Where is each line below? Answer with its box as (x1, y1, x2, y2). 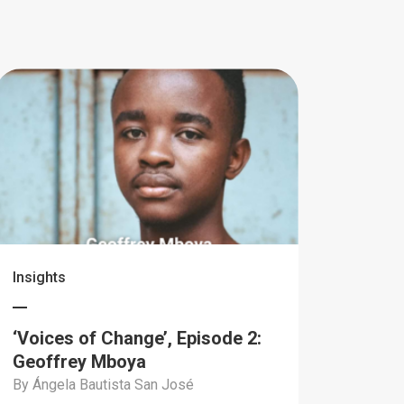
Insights (13, 269, 67, 286)
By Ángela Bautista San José (13, 376, 195, 393)
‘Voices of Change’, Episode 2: (13, 327, 262, 349)
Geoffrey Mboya (13, 351, 147, 372)
